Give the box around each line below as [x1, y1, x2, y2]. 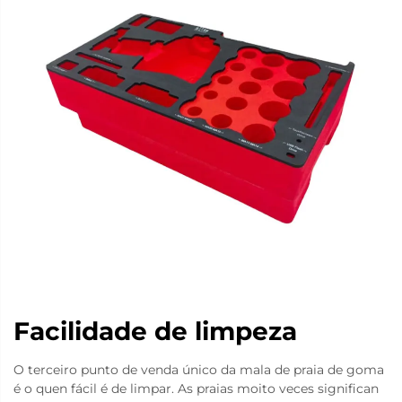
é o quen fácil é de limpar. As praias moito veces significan [13, 380, 379, 397]
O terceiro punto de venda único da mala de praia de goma [13, 362, 384, 378]
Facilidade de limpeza [13, 316, 297, 346]
